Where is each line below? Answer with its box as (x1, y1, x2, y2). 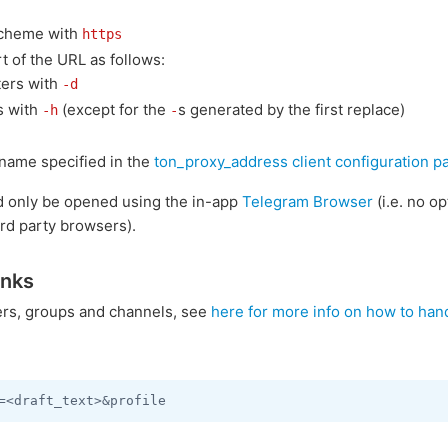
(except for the (58, 100, 170, 119)
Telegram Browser (242, 192, 373, 211)
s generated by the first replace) (178, 100, 405, 119)
